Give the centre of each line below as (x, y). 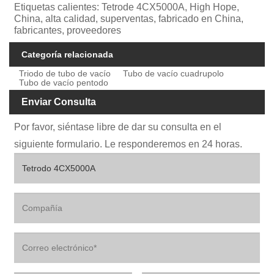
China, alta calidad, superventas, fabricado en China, (129, 18)
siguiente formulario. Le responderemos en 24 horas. (128, 144)
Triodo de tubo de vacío (65, 74)
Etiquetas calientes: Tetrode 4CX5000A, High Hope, (127, 7)
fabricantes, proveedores (68, 30)
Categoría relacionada (67, 54)
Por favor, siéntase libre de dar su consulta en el (118, 127)
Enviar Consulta (59, 102)
